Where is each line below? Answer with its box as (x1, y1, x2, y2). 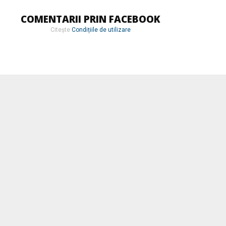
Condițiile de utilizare (71, 26, 131, 33)
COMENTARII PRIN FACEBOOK (20, 12, 160, 26)
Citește (50, 26, 72, 33)
